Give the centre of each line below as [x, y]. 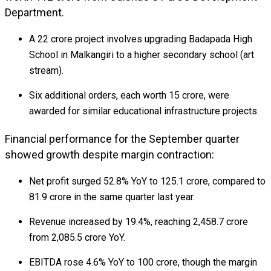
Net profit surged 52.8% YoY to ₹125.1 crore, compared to [147, 181]
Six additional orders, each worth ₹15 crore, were [129, 95]
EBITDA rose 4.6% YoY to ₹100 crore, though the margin [143, 262]
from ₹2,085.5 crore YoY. [77, 237]
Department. [34, 12]
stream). [46, 70]
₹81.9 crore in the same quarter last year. [112, 197]
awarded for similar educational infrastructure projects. [144, 111]
